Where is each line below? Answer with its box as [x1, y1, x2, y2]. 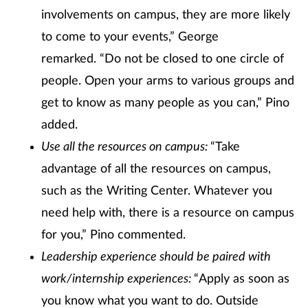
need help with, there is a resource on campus [41, 207, 294, 219]
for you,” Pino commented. [41, 229, 186, 241]
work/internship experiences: [41, 273, 194, 285]
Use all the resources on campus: [41, 141, 210, 153]
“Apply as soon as [194, 273, 289, 285]
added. [41, 119, 78, 131]
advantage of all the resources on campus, [41, 163, 271, 175]
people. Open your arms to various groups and [41, 75, 294, 87]
